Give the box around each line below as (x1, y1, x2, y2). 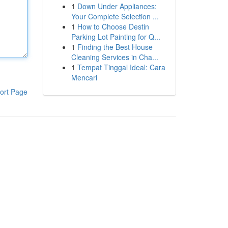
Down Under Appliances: (77, 1, 157, 11)
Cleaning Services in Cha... (71, 52, 158, 62)
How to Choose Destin (77, 21, 149, 32)
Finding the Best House (77, 42, 153, 52)
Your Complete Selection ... (71, 11, 159, 21)
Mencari (71, 72, 97, 82)
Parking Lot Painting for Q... (71, 32, 160, 42)
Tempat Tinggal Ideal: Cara (77, 62, 165, 72)
